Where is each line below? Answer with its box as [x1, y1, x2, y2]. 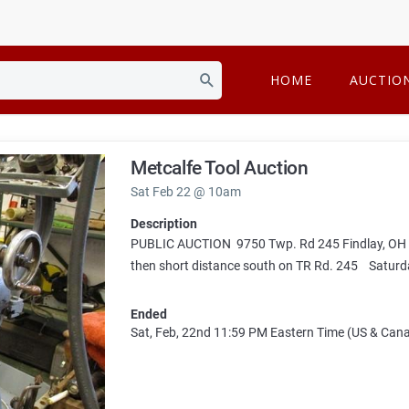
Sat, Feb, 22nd [131, 325, 212, 341]
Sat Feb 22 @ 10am [131, 184, 242, 199]
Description [131, 216, 198, 232]
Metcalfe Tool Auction [131, 157, 309, 179]
